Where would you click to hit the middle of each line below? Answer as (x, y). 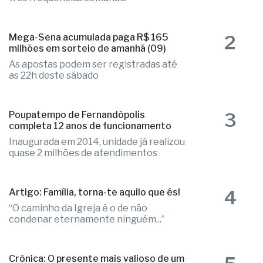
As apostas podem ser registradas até (93, 84)
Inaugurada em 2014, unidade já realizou (97, 161)
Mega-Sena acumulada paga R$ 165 (89, 57)
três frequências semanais (68, 18)
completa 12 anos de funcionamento (90, 146)
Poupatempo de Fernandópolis (77, 134)
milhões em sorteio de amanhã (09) (87, 68)
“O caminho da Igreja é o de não (78, 228)
